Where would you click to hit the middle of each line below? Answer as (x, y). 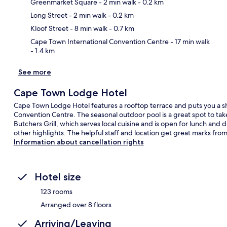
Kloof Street (49, 28)
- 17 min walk (189, 41)
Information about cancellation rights (79, 142)
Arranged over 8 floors (76, 204)
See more (35, 72)
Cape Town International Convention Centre (100, 41)
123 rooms (56, 191)
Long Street (49, 15)
